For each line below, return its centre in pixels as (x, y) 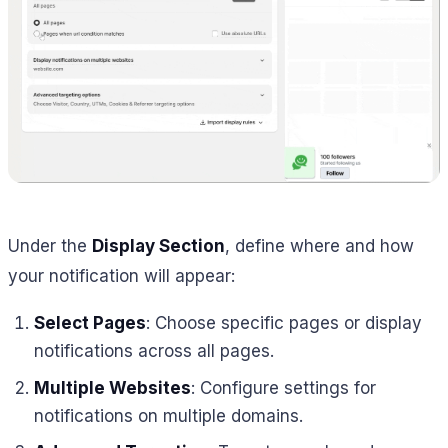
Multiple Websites (112, 387)
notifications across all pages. (153, 351)
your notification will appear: (121, 275)
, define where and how (319, 245)
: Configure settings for (283, 387)
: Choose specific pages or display (283, 323)
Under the (50, 245)
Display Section (158, 245)
